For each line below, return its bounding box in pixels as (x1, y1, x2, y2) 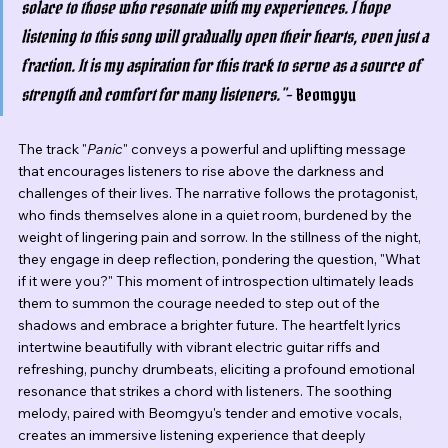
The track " (18, 140, 87, 159)
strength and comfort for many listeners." (21, 83, 286, 107)
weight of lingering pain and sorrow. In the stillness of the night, (18, 228, 424, 247)
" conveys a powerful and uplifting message (123, 140, 409, 159)
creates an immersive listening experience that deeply (18, 426, 369, 445)
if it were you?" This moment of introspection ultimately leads (18, 272, 417, 291)
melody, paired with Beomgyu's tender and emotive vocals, (18, 404, 405, 423)
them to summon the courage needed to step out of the (18, 294, 383, 313)
